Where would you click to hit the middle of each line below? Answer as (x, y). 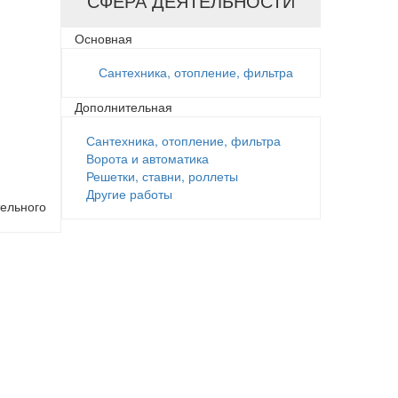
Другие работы (129, 194)
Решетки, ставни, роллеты (162, 176)
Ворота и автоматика (147, 158)
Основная (103, 38)
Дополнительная (123, 107)
